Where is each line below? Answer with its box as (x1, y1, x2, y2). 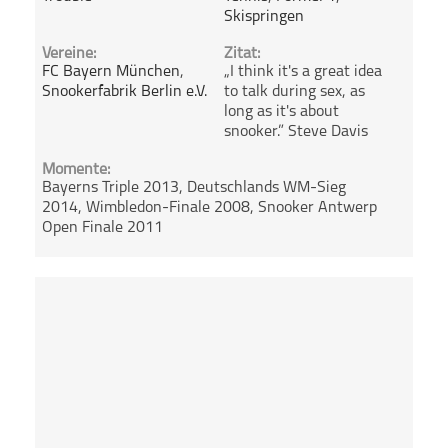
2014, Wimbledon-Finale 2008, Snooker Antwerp (42, 199, 378, 216)
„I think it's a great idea (223, 64, 382, 81)
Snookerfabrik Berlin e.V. (42, 84, 208, 101)
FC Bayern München (42, 64, 181, 81)
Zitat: (223, 46, 260, 63)
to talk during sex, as (223, 84, 365, 101)
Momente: (42, 161, 111, 178)
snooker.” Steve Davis (223, 124, 368, 141)
